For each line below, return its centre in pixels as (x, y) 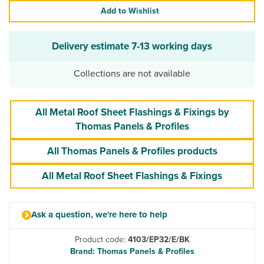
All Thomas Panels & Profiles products (132, 151)
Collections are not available (132, 73)
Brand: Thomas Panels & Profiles (132, 251)
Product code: (101, 239)
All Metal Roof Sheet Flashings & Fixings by (132, 112)
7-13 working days (172, 46)
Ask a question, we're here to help (99, 214)
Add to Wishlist (130, 11)
